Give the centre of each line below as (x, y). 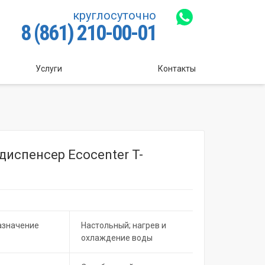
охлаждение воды (117, 238)
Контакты (177, 68)
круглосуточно (114, 16)
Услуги (49, 68)
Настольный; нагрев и (123, 225)
